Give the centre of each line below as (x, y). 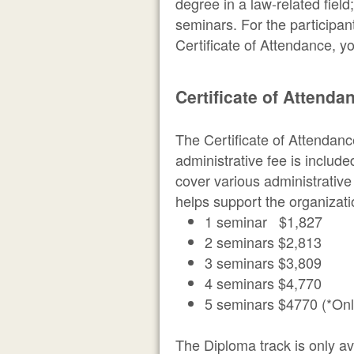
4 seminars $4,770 (264, 283)
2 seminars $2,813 (264, 242)
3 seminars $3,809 (264, 262)
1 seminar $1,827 (264, 221)
